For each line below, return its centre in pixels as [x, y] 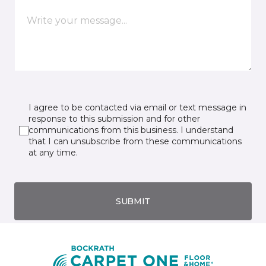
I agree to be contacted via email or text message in [137, 108]
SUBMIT [133, 201]
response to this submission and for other [114, 119]
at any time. [53, 153]
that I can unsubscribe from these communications [135, 142]
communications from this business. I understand [131, 130]
